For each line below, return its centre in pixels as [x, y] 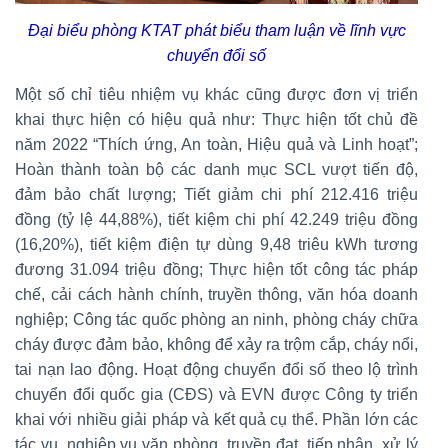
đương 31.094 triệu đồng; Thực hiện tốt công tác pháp [216, 270]
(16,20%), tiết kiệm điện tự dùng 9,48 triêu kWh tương [216, 245]
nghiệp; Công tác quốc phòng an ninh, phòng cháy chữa [216, 320]
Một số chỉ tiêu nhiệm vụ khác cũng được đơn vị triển [216, 95]
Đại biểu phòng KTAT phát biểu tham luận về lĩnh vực [216, 31]
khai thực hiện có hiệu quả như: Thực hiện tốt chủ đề [216, 120]
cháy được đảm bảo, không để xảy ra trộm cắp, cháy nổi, [216, 345]
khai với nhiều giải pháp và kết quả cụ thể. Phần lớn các [216, 420]
